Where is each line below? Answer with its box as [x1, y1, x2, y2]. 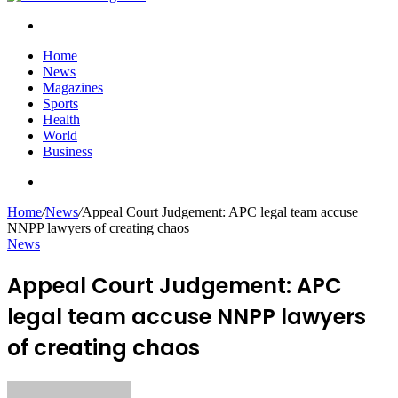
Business [43, 144, 92, 159]
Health [43, 112, 80, 127]
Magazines [43, 80, 103, 95]
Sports [43, 96, 78, 111]
